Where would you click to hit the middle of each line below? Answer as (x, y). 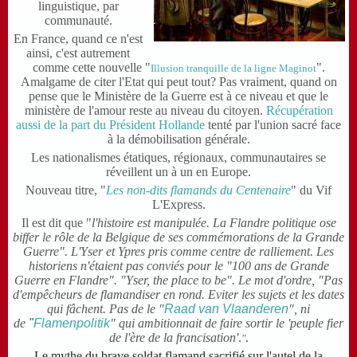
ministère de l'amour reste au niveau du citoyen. (145, 110)
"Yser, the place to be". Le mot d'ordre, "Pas (231, 280)
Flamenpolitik (72, 323)
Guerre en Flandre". (67, 280)
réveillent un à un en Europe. (178, 172)
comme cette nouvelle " (91, 67)
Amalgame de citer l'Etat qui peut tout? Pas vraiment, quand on (178, 82)
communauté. (78, 20)
